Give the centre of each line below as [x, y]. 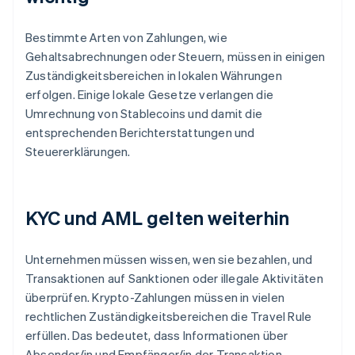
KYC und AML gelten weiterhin [157, 218]
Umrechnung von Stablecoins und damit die [144, 114]
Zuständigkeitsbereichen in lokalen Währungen [154, 76]
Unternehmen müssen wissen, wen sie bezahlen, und [169, 260]
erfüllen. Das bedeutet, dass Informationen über [157, 336]
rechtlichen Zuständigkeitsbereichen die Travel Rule [169, 317]
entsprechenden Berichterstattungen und [140, 133]
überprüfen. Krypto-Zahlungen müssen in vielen [155, 298]
